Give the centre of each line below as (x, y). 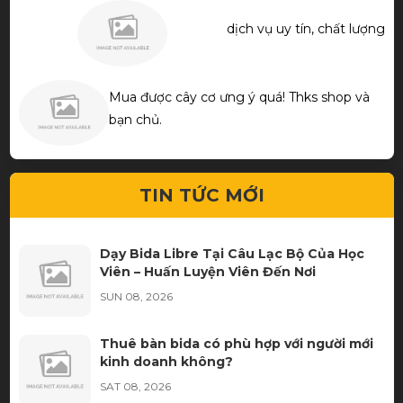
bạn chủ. (135, 120)
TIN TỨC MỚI (201, 196)
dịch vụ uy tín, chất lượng (305, 28)
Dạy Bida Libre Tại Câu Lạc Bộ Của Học (232, 254)
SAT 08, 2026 (135, 387)
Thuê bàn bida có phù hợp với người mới (236, 344)
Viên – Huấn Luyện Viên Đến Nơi (207, 272)
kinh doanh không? (166, 362)
